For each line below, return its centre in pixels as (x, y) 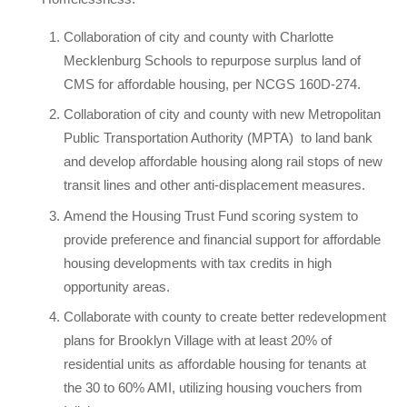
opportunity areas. (119, 286)
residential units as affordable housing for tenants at (215, 364)
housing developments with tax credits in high (198, 263)
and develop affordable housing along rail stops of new (223, 162)
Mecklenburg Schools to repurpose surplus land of (213, 60)
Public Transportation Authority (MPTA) (179, 138)
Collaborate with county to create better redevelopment (225, 317)
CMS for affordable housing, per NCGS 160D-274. (214, 84)
